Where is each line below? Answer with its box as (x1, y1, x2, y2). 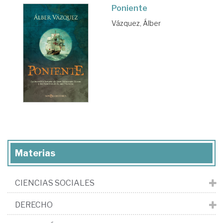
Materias (15, 148, 55, 159)
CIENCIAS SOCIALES (15, 178, 95, 188)
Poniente (111, 3, 147, 13)
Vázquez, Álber (111, 19, 161, 28)
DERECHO (15, 200, 53, 210)
